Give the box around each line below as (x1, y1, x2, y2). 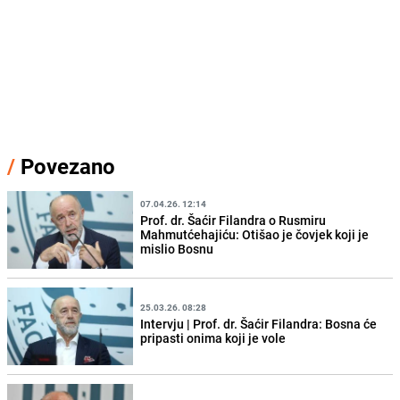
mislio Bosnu (140, 239, 214, 257)
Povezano (15, 152, 115, 181)
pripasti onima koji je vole (140, 329, 287, 346)
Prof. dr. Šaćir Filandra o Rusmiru (140, 211, 327, 229)
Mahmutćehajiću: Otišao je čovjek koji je (140, 225, 370, 243)
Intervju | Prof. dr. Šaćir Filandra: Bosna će (140, 314, 378, 332)
